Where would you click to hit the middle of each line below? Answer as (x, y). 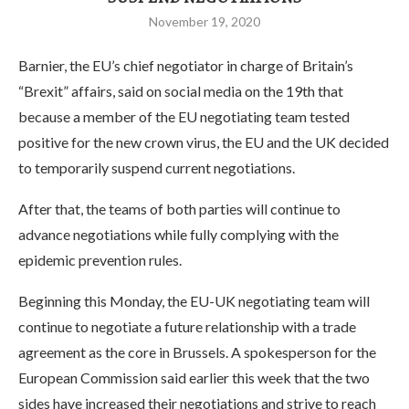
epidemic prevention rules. (100, 260)
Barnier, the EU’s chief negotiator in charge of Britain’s (186, 65)
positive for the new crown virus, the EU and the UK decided (204, 142)
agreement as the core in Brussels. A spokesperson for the (197, 352)
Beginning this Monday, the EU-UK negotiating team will (194, 301)
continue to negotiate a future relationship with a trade (187, 326)
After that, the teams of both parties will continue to (179, 209)
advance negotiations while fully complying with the (178, 234)
